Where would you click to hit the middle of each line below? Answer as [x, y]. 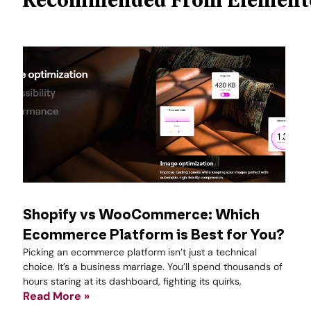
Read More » [56, 296]
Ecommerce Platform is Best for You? [154, 236]
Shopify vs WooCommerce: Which [141, 216]
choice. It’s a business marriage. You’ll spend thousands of [153, 267]
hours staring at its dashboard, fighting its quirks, [132, 281]
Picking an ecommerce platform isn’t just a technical [140, 252]
